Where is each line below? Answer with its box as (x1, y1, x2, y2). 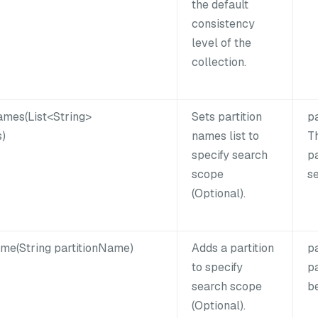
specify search (192, 147, 268, 163)
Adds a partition (192, 240, 274, 256)
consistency (192, 16, 255, 31)
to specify (192, 259, 243, 275)
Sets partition (192, 109, 262, 124)
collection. (192, 54, 246, 70)
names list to (192, 128, 259, 143)
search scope (192, 278, 262, 294)
